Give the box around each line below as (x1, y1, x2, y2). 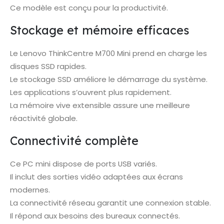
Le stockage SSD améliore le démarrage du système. (10, 73, 207, 84)
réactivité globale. (10, 112, 77, 123)
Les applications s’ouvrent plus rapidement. (10, 86, 171, 97)
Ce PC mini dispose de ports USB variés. (10, 158, 157, 169)
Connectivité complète (10, 133, 138, 148)
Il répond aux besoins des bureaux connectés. (10, 210, 180, 221)
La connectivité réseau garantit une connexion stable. (10, 197, 211, 208)
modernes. (10, 184, 50, 195)
